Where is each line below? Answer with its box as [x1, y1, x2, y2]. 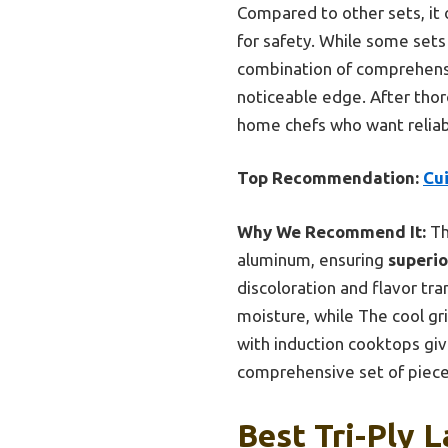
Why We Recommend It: [237, 221, 426, 241]
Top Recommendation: [237, 168, 419, 188]
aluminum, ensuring [237, 249, 388, 269]
